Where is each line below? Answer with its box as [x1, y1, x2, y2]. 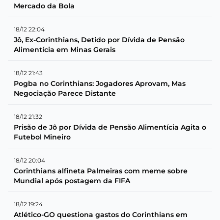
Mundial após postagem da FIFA [14, 176, 130, 185]
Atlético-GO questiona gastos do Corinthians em [14, 210, 188, 219]
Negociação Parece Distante [14, 88, 116, 98]
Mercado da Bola [14, 1, 75, 10]
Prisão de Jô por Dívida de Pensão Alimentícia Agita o [14, 122, 206, 132]
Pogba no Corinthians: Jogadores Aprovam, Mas [14, 79, 186, 88]
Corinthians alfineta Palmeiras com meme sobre [14, 166, 188, 175]
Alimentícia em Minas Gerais [14, 45, 115, 54]
